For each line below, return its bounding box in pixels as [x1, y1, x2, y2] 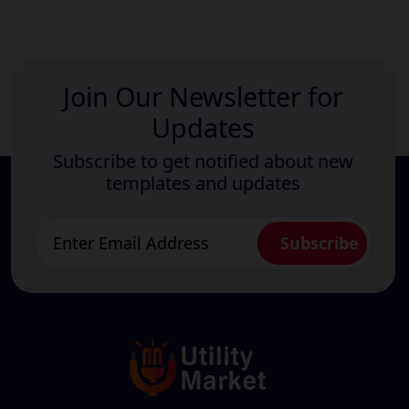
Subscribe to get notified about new [53, 149, 353, 174]
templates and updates [106, 171, 300, 196]
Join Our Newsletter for [63, 79, 343, 115]
